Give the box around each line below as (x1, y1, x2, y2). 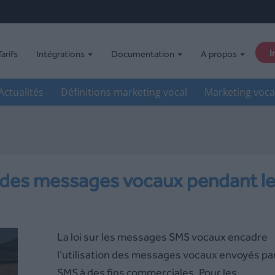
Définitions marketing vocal (60, 85, 187, 99)
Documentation (110, 48, 176, 59)
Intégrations (36, 48, 87, 59)
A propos (200, 48, 239, 59)
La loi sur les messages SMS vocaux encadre (56, 230, 268, 243)
